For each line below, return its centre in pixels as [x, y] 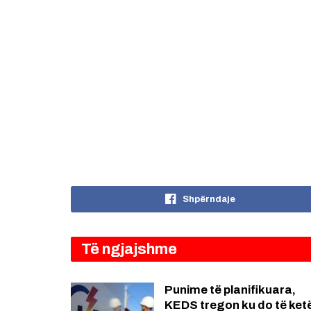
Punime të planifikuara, [230, 290]
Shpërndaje [209, 200]
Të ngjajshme [129, 250]
